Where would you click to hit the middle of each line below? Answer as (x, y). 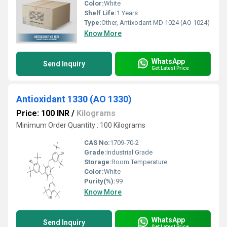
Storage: (98, 162)
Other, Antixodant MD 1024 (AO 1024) (156, 23)
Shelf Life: (100, 13)
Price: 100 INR (43, 113)
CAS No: (97, 143)
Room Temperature (139, 162)
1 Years (127, 13)
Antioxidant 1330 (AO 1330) (74, 99)
